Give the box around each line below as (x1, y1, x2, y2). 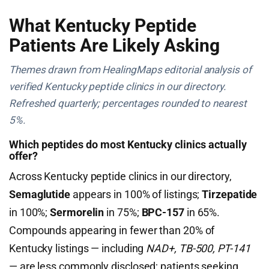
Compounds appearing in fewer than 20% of (9, 224, 215, 237)
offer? (9, 150, 38, 162)
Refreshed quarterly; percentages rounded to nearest (9, 97, 247, 109)
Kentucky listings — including (9, 242, 147, 255)
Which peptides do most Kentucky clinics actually (9, 138, 247, 151)
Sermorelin (50, 206, 104, 219)
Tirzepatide (202, 188, 258, 201)
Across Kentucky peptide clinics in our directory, (9, 170, 232, 183)
